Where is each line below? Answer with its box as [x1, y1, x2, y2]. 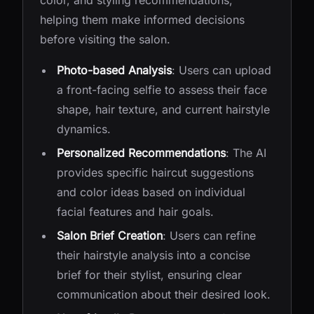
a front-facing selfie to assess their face [57, 83, 267, 97]
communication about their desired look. [57, 287, 271, 301]
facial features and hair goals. [57, 205, 214, 219]
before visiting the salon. [40, 32, 170, 46]
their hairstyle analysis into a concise [57, 248, 250, 262]
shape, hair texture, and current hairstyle [57, 102, 270, 116]
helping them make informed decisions [40, 13, 245, 27]
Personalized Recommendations [57, 146, 226, 160]
